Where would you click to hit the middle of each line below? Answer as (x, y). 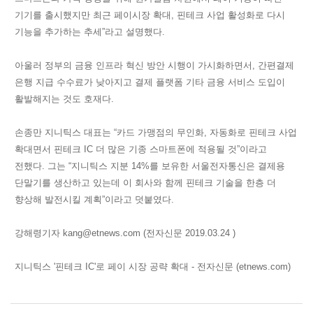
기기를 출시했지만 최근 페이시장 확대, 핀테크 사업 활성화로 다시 (150, 15)
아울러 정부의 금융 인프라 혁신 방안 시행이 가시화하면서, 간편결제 (154, 65)
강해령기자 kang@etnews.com (78, 233)
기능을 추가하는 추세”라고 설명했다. (90, 31)
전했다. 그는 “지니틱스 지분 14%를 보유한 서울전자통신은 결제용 (150, 166)
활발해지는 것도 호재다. (64, 99)
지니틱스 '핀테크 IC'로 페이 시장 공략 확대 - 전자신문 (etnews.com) (153, 266)
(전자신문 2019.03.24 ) (188, 233)
